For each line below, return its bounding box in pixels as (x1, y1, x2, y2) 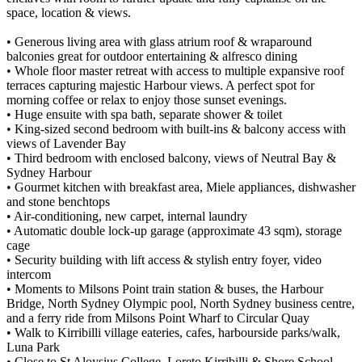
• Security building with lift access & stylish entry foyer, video (6, 253, 322, 267)
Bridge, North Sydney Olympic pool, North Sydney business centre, (6, 297, 355, 311)
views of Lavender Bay (6, 137, 126, 151)
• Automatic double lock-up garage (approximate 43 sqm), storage (6, 224, 342, 238)
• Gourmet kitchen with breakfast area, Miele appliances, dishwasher (6, 180, 356, 195)
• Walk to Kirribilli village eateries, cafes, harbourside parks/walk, (6, 326, 340, 340)
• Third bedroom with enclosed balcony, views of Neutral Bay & (6, 151, 336, 166)
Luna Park (6, 340, 60, 355)
